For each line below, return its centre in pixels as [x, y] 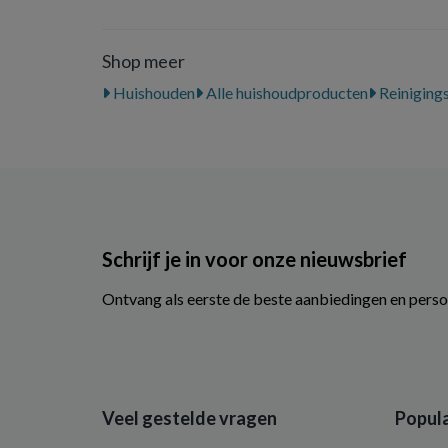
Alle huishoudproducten [285, 92]
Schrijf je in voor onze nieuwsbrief [254, 258]
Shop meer [143, 61]
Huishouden [152, 92]
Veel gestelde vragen [189, 418]
